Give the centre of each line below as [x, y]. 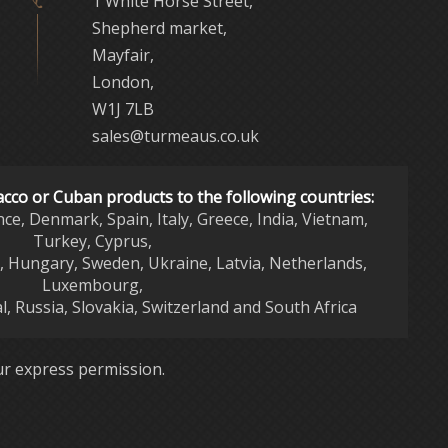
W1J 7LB [122, 108]
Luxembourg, [92, 284]
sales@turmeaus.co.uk [175, 135]
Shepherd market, [159, 27]
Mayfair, [122, 54]
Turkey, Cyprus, [92, 240]
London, [122, 81]
